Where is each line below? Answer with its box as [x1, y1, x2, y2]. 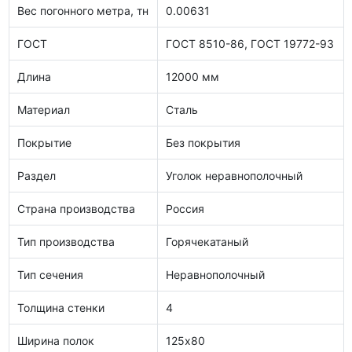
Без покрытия [166, 135, 240, 149]
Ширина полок [17, 333, 94, 347]
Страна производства [17, 201, 135, 215]
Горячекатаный [166, 234, 248, 248]
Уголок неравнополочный [166, 168, 302, 182]
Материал [17, 102, 70, 116]
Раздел [17, 168, 56, 182]
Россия [166, 201, 204, 215]
